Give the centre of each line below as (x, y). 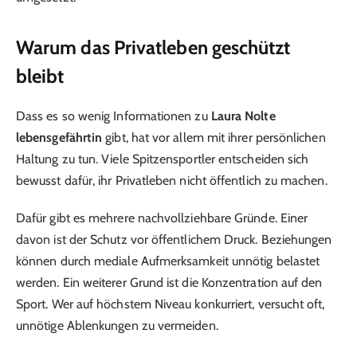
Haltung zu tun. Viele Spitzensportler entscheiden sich (163, 159)
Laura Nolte (243, 116)
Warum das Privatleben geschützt (153, 48)
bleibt (40, 76)
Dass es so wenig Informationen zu (114, 116)
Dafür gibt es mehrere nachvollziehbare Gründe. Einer (162, 218)
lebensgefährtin (59, 138)
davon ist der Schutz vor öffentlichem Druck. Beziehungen (174, 239)
